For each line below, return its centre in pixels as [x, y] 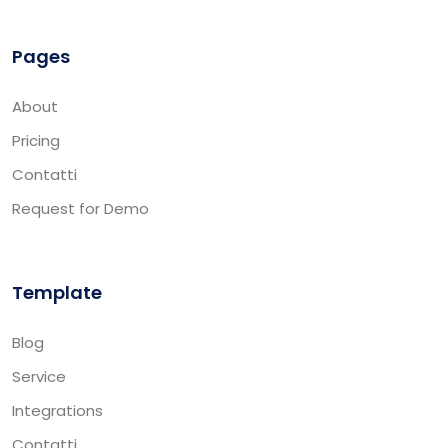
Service [39, 376]
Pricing [36, 140]
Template [57, 292]
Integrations [57, 410]
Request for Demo [80, 208]
